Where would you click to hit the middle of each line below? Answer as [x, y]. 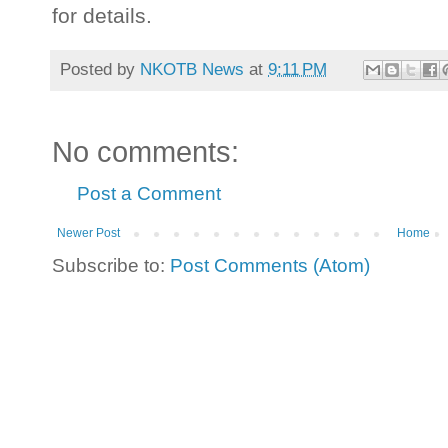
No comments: [145, 152]
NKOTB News [192, 68]
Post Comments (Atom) [270, 266]
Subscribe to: [111, 266]
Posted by [100, 68]
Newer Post [88, 233]
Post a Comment [149, 194]
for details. [102, 16]
